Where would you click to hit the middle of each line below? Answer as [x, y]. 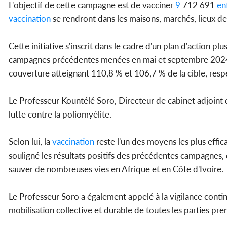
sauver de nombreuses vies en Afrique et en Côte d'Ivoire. [116, 169]
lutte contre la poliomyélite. [61, 114]
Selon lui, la [29, 141]
